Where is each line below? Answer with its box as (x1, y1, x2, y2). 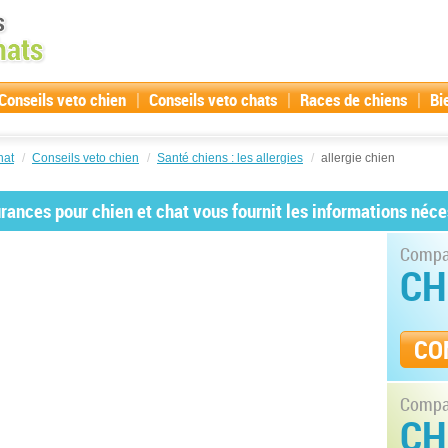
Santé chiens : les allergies (157, 151, 303, 165)
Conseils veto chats (149, 88, 277, 111)
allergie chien (318, 151, 395, 165)
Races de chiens (300, 88, 407, 111)
